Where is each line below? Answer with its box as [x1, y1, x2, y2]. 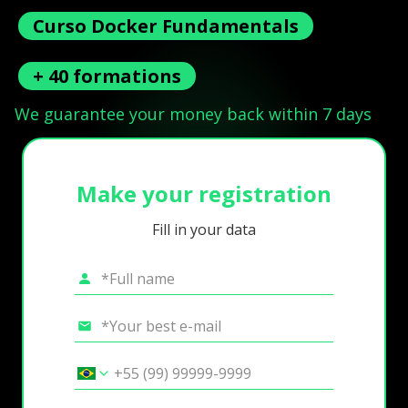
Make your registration [76, 178, 331, 209]
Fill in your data [152, 219, 256, 240]
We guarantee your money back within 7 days [15, 102, 372, 125]
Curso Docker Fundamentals [33, 13, 299, 38]
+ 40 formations [33, 63, 181, 88]
